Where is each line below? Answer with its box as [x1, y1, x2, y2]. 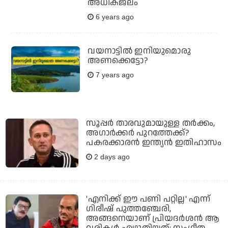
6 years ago [94, 13, 134, 21]
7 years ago [94, 71, 134, 79]
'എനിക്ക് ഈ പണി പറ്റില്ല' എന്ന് [86, 192, 211, 205]
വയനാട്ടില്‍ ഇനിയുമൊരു [88, 45, 191, 58]
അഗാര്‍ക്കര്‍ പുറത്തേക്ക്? [86, 127, 189, 139]
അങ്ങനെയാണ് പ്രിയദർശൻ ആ [86, 212, 220, 224]
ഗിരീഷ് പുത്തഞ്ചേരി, [86, 202, 172, 215]
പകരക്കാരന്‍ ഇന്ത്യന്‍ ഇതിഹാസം [86, 136, 222, 149]
